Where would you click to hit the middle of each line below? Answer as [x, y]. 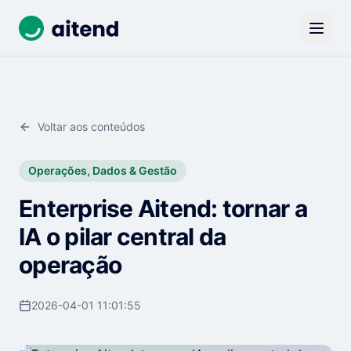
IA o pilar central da [123, 237]
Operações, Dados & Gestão [103, 170]
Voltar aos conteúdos [91, 127]
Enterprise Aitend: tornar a [163, 208]
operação [70, 265]
